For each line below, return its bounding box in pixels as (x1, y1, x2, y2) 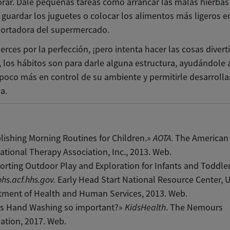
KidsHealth (125, 202, 166, 214)
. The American (171, 132, 229, 144)
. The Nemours (166, 202, 223, 214)
